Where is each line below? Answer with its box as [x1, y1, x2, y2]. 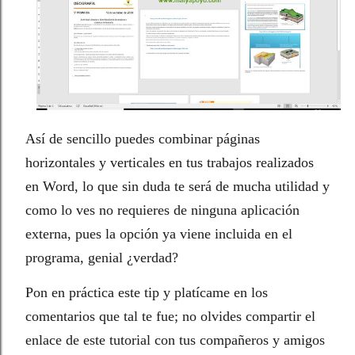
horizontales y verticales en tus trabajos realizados [25, 155, 314, 171]
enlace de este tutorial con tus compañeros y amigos [25, 332, 325, 349]
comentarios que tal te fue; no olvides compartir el [25, 308, 315, 325]
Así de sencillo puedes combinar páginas [25, 131, 260, 147]
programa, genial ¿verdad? [25, 250, 178, 266]
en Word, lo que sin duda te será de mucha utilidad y [25, 178, 330, 195]
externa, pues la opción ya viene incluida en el [25, 226, 292, 242]
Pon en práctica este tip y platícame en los [25, 284, 268, 301]
